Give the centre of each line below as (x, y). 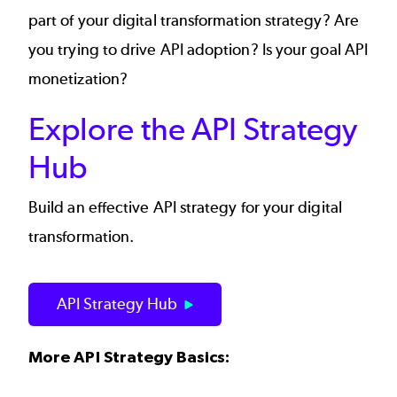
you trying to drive (94, 49)
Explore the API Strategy (193, 129)
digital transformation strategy (218, 20)
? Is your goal (297, 49)
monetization (74, 78)
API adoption (205, 49)
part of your (71, 20)
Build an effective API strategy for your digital (185, 208)
